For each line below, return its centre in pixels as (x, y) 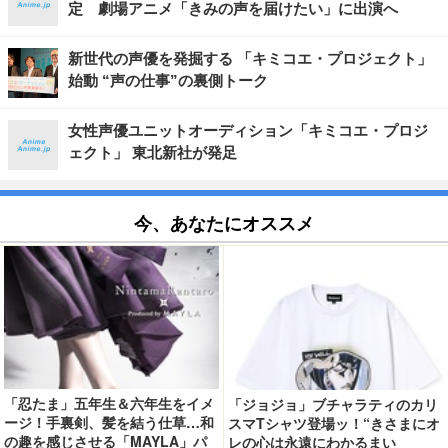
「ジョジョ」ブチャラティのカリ (333, 403)
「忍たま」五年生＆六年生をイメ (109, 402)
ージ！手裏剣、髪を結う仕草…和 (109, 421)
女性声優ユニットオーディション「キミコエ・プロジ (248, 131)
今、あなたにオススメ (224, 222)
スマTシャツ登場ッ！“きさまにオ (334, 422)
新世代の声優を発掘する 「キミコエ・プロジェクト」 (250, 59)
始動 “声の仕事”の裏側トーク (168, 81)
